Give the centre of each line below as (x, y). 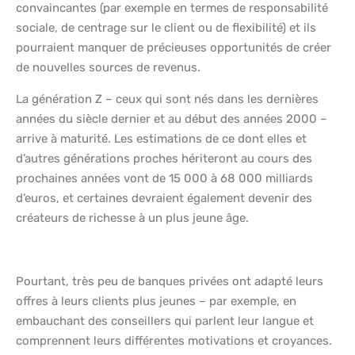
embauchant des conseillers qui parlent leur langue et (165, 321)
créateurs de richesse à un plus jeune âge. (132, 218)
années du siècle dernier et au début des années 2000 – (172, 119)
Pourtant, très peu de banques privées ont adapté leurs (170, 282)
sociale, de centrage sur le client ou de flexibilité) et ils (166, 28)
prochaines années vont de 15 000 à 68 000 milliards (164, 179)
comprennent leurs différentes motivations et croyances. (174, 341)
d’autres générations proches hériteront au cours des (164, 159)
